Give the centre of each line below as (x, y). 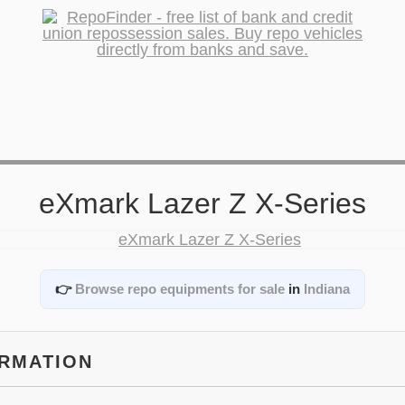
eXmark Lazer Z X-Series (202, 203)
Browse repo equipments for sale (179, 289)
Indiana (326, 289)
